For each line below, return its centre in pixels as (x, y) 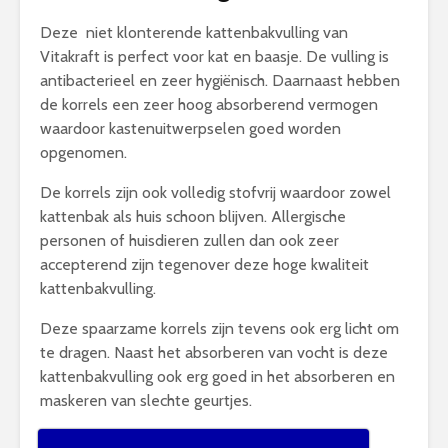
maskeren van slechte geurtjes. (146, 400)
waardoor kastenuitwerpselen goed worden (190, 128)
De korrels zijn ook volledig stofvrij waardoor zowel (215, 192)
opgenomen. (83, 152)
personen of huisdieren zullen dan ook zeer (189, 240)
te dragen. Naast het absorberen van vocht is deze (214, 352)
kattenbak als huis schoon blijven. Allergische (193, 216)
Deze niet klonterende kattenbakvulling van (194, 32)
